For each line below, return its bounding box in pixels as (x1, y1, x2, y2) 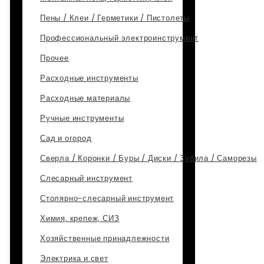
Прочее (40, 52, 69, 64)
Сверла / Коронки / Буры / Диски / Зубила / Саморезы (40, 153, 257, 164)
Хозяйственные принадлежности (40, 233, 170, 244)
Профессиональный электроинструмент (40, 32, 199, 44)
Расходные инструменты (40, 72, 138, 84)
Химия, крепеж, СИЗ (40, 213, 120, 224)
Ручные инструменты (40, 113, 124, 124)
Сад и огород (40, 133, 92, 144)
